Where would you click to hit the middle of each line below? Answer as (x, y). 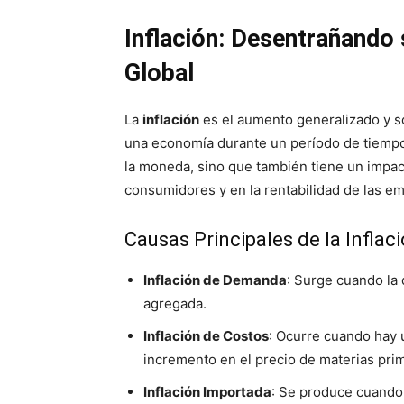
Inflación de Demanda (215, 280)
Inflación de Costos (206, 336)
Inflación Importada (207, 392)
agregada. (175, 303)
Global (159, 73)
